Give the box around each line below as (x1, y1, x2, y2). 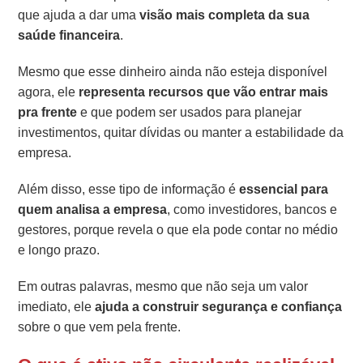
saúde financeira (18, 26, 121, 45)
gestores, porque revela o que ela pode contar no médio (18, 220, 339, 240)
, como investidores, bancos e (167, 200, 338, 220)
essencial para (236, 180, 329, 199)
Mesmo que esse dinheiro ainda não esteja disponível (18, 62, 328, 82)
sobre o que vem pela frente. (18, 318, 181, 337)
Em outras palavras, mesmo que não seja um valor (18, 277, 309, 297)
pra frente (18, 103, 78, 122)
